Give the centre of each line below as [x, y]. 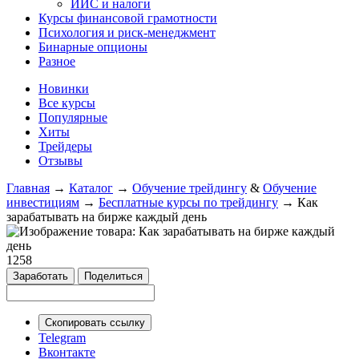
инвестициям [43, 202]
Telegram [62, 338]
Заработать [40, 276]
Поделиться [113, 276]
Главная [28, 188]
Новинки [64, 89]
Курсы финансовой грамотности [128, 18]
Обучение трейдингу [190, 188]
